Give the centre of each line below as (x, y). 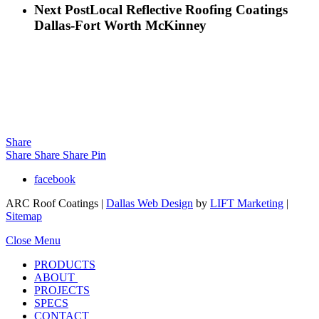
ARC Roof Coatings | (56, 204)
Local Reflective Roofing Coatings (189, 10)
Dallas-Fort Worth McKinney (120, 26)
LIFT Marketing (247, 204)
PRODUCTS (65, 265)
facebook (55, 179)
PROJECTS (62, 291)
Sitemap (24, 216)
